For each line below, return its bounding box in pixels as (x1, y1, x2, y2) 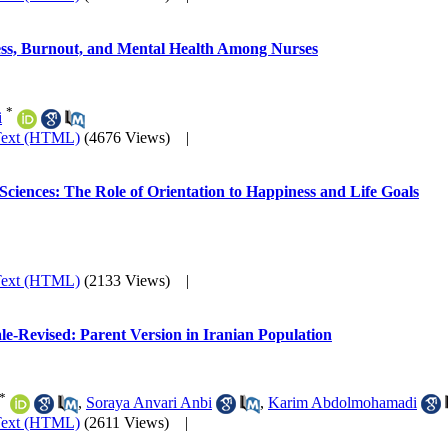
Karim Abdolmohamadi (268, 393, 417, 411)
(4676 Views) (84, 128, 170, 146)
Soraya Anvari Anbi (86, 393, 212, 411)
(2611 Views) (84, 414, 169, 432)
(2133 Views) (84, 271, 170, 289)
